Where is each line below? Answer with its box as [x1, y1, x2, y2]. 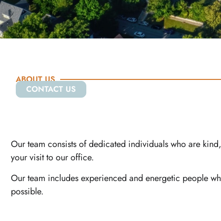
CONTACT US [26, 83, 76, 95]
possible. [10, 184, 43, 198]
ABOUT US [16, 73, 55, 85]
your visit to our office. [10, 151, 94, 164]
